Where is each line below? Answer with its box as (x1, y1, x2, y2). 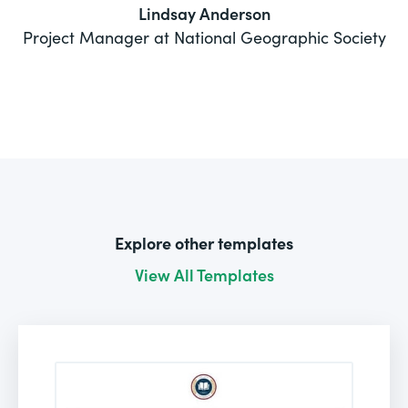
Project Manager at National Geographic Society (22, 25, 386, 48)
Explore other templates (115, 230, 293, 254)
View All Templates (134, 262, 274, 286)
